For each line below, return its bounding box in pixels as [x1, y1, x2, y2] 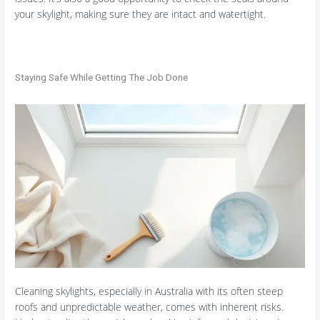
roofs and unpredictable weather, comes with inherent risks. [15, 299, 284, 314]
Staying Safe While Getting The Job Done [15, 71, 189, 83]
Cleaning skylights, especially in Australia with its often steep [15, 284, 284, 298]
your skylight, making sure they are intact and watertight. [15, 6, 266, 21]
